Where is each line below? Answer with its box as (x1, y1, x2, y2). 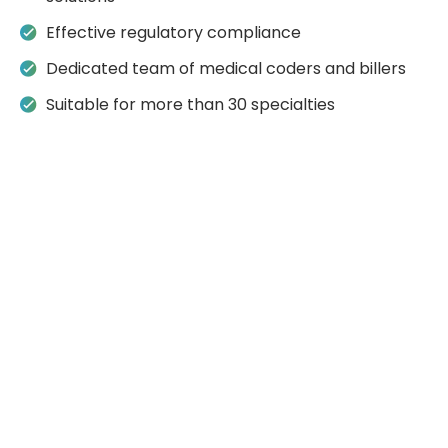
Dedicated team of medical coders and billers (46, 56, 407, 80)
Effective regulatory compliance (46, 20, 302, 44)
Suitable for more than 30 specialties (46, 92, 336, 116)
